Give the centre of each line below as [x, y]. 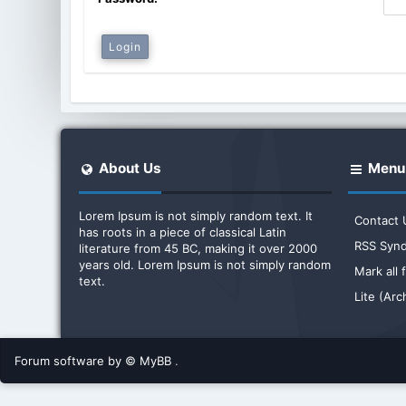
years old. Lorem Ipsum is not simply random [205, 264]
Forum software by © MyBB [95, 360]
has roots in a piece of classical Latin [183, 232]
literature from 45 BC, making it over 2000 [198, 248]
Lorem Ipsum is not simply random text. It [196, 215]
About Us [129, 168]
